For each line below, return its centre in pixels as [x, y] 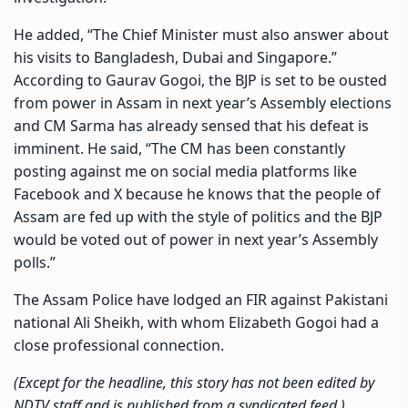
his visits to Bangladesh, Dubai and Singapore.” [175, 57]
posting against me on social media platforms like [185, 171]
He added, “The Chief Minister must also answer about [201, 34]
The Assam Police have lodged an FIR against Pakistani [201, 299]
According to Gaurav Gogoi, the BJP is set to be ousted [200, 80]
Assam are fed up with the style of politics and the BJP [198, 216]
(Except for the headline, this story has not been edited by [194, 382]
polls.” [35, 262]
